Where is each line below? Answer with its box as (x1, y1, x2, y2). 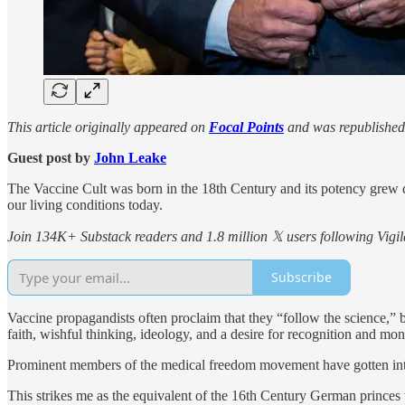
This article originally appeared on (7, 118, 209, 135)
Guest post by (7, 149, 94, 165)
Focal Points (209, 118, 284, 135)
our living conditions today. (7, 196, 163, 212)
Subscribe (271, 268, 332, 287)
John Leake (94, 149, 166, 165)
